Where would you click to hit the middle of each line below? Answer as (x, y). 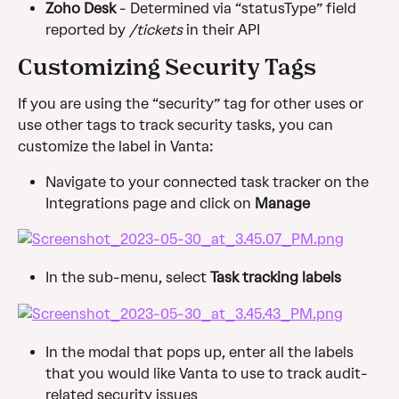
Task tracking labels (276, 278)
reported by (87, 30)
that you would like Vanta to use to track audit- (207, 373)
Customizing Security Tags (167, 67)
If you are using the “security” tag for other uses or (192, 104)
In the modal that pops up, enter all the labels (201, 352)
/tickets (156, 30)
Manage (282, 204)
